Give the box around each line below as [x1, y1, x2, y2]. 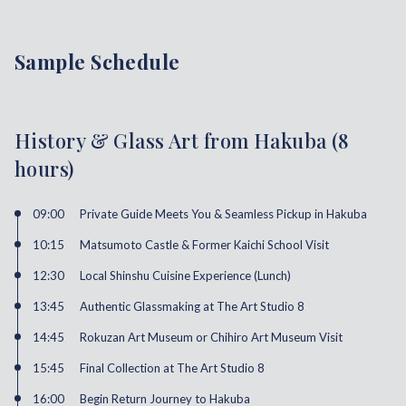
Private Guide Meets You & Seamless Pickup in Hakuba [80, 207, 367, 222]
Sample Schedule [14, 48, 180, 76]
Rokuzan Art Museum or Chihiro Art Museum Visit [80, 330, 343, 345]
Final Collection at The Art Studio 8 [80, 361, 265, 376]
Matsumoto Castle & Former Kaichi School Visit [80, 237, 329, 253]
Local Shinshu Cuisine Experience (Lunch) [80, 268, 291, 284]
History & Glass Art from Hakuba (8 [14, 127, 349, 155]
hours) [14, 155, 74, 183]
